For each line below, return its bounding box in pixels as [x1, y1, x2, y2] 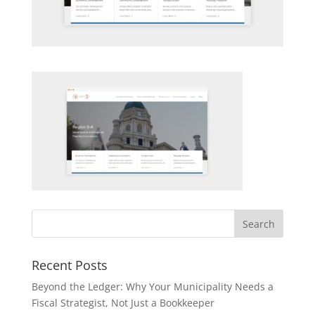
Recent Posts [31, 256, 108, 274]
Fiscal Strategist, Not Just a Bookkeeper [31, 295, 214, 309]
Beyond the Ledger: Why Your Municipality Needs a [31, 279, 274, 293]
